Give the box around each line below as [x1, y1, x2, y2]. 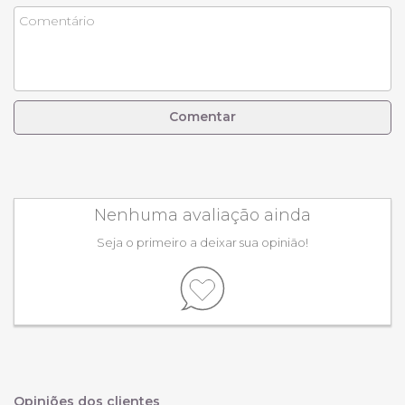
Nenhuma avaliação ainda [94, 204, 311, 225]
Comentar [169, 108, 236, 126]
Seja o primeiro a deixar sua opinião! [97, 234, 308, 250]
